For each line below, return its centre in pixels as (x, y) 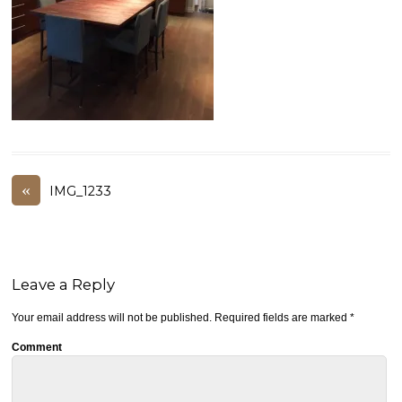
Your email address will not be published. (112, 318)
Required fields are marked (281, 318)
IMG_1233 (81, 192)
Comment (37, 347)
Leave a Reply (64, 285)
